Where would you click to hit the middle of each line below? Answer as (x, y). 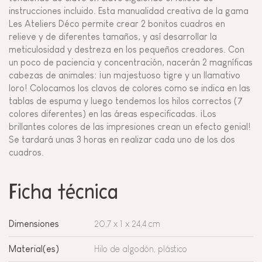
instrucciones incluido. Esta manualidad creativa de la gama (129, 11)
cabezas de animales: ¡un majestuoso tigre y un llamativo (125, 75)
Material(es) (34, 249)
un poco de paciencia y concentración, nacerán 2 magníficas (131, 62)
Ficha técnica (63, 193)
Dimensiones (34, 223)
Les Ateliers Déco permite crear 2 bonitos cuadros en (117, 23)
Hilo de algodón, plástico (141, 249)
